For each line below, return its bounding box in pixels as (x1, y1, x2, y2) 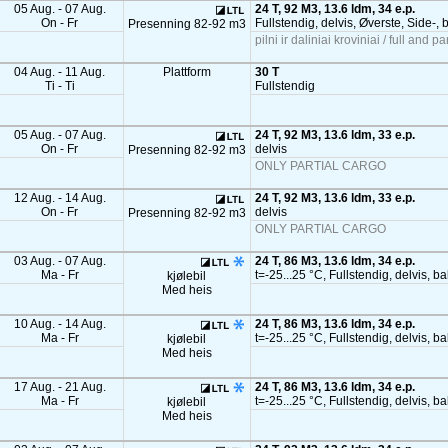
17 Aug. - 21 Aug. (13, 380, 106, 394)
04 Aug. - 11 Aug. (14, 65, 106, 79)
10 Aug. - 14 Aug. (13, 317, 106, 331)
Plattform (162, 65, 211, 79)
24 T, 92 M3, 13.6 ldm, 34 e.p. (254, 2, 415, 16)
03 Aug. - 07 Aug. (13, 254, 106, 268)
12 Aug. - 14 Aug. (13, 191, 106, 205)
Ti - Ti (44, 79, 75, 93)
